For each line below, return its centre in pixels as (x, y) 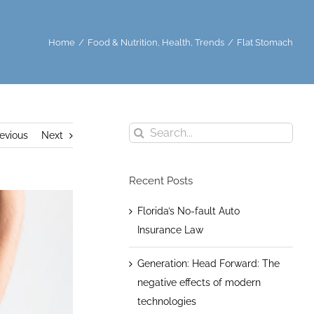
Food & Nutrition (123, 42)
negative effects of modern (199, 282)
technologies (166, 301)
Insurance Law (170, 230)
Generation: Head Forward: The (208, 263)
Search (144, 131)
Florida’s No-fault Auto (188, 211)
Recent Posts (161, 181)
